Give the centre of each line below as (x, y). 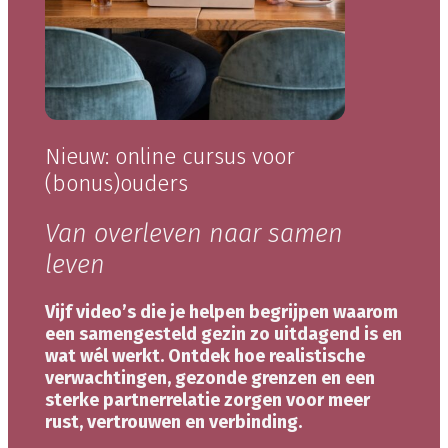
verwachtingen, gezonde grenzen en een (209, 377)
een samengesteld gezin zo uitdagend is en (223, 333)
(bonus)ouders (116, 183)
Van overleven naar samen (193, 233)
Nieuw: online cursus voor (169, 156)
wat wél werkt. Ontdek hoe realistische (204, 355)
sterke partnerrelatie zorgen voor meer (207, 399)
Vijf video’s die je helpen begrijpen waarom (221, 311)
